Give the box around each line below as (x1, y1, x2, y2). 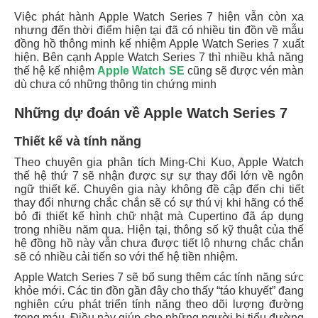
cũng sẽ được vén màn (184, 65, 305, 77)
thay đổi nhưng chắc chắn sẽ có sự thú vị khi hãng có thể (14, 197, 304, 209)
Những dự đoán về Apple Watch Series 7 (14, 105, 287, 121)
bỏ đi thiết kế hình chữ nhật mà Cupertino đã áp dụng (14, 210, 304, 222)
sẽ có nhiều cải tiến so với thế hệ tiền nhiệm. (14, 251, 238, 263)
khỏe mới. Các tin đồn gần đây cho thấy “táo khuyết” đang (14, 285, 304, 297)
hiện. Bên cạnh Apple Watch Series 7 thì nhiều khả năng (14, 51, 304, 63)
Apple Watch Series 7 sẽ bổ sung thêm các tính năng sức (14, 271, 304, 283)
